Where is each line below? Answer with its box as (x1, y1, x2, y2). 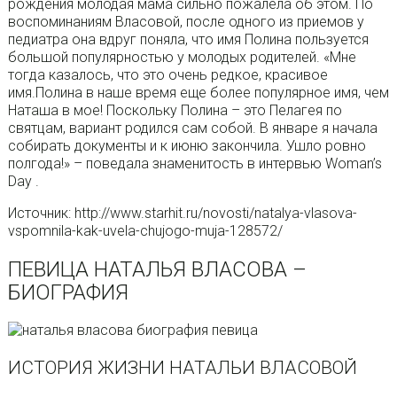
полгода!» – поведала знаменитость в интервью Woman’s (7, 155, 382, 173)
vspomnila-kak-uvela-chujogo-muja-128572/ (7, 222, 283, 240)
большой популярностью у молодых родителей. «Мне (7, 49, 356, 66)
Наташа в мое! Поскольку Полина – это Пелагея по (7, 102, 342, 120)
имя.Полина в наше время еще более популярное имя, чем (7, 84, 389, 102)
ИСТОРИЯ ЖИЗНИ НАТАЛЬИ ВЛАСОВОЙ (7, 356, 357, 378)
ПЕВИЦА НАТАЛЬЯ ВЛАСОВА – (7, 257, 307, 283)
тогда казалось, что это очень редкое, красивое (7, 66, 328, 84)
